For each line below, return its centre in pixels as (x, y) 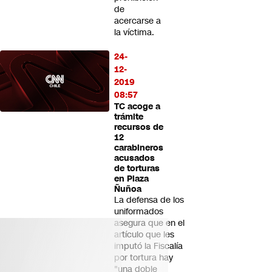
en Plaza (131, 179)
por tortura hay (144, 257)
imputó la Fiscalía (148, 246)
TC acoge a (137, 107)
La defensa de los (149, 200)
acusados (134, 158)
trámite (129, 117)
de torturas (137, 168)
